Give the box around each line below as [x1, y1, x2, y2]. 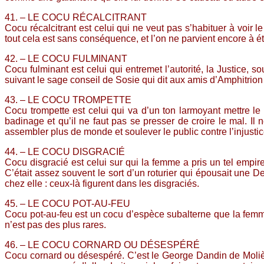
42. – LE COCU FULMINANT [5, 53, 127, 64]
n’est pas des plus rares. [5, 219, 106, 230]
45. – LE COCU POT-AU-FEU [5, 198, 130, 209]
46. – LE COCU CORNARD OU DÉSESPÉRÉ [5, 239, 200, 250]
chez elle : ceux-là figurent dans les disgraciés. [5, 178, 199, 189]
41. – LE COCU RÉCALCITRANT [5, 12, 147, 22]
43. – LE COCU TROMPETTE [5, 94, 131, 105]
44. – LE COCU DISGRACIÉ [5, 146, 125, 157]
